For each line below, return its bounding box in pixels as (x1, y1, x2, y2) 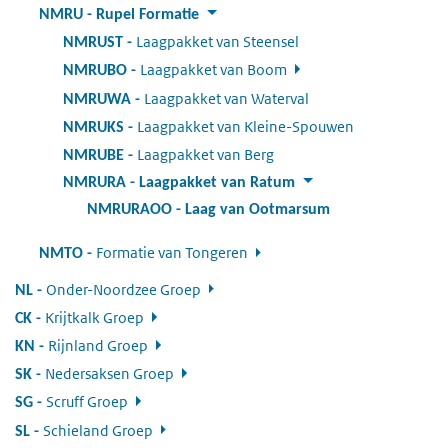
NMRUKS (63, 119, 124, 136)
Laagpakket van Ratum (139, 175, 295, 192)
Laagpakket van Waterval (144, 88, 309, 108)
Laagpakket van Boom (140, 60, 287, 80)
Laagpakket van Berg (137, 144, 274, 164)
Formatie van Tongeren (96, 243, 248, 263)
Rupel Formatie (96, 6, 199, 23)
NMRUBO (63, 63, 127, 80)
